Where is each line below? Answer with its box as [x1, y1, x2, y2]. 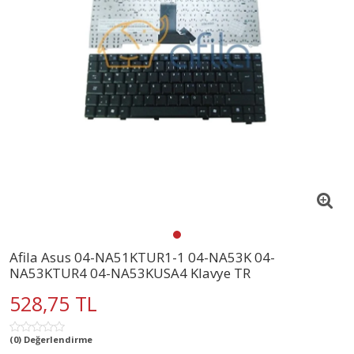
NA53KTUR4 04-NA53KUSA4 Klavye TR [9, 263, 250, 282]
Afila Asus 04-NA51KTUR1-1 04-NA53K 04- [9, 247, 275, 266]
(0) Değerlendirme [9, 333, 92, 345]
